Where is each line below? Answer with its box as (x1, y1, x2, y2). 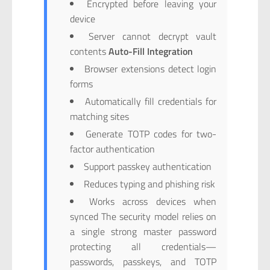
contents (69, 44, 108, 59)
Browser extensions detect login (84, 61, 217, 77)
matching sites (69, 109, 129, 124)
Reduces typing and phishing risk (83, 177, 215, 192)
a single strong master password (69, 224, 217, 239)
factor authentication (69, 142, 155, 157)
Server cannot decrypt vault (89, 29, 217, 44)
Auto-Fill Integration (108, 44, 193, 59)
